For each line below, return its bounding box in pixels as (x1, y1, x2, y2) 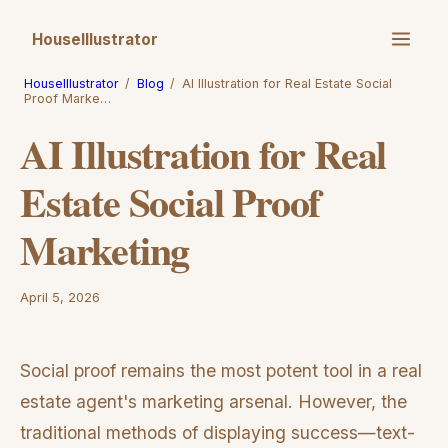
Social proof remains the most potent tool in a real (20, 359, 422, 381)
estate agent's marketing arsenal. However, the (20, 390, 407, 412)
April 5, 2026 (20, 290, 100, 305)
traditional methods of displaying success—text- (20, 421, 415, 443)
